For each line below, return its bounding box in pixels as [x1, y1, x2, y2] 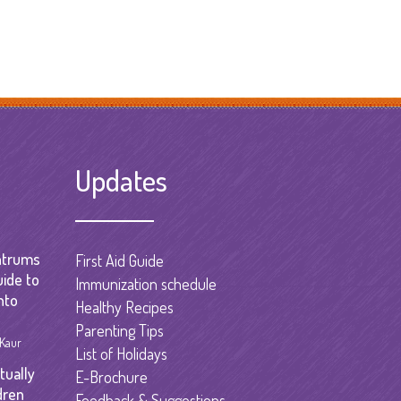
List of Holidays [74, 343, 167, 363]
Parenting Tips [74, 320, 164, 340]
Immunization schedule [74, 273, 217, 294]
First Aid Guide [74, 250, 164, 270]
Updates [74, 160, 167, 199]
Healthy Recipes [74, 296, 174, 317]
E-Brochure [74, 366, 148, 387]
